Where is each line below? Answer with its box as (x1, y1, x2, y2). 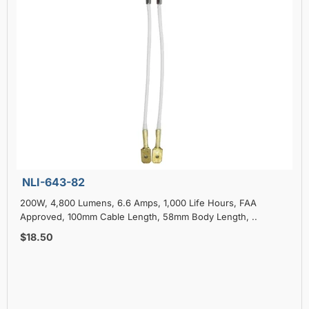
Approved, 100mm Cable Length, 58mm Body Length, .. (20, 210, 257, 222)
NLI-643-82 (22, 175, 85, 189)
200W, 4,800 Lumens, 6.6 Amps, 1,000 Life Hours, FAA (20, 197, 257, 208)
